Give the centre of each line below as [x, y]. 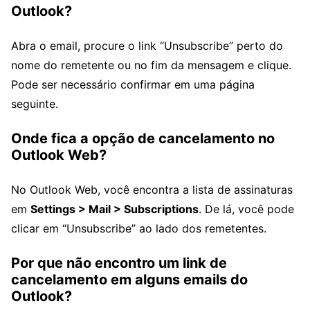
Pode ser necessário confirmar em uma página [133, 85]
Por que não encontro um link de [119, 263]
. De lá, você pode [246, 209]
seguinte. [35, 104]
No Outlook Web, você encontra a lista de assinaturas [152, 190]
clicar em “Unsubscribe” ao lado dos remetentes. [139, 229]
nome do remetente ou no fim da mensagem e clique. [151, 65]
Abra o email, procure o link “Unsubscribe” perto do [147, 46]
